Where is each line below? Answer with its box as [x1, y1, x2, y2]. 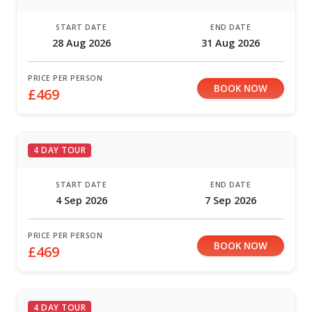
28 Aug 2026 [52, 36, 111, 50]
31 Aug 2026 [201, 36, 260, 50]
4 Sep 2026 [55, 194, 107, 208]
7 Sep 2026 [205, 194, 257, 208]
